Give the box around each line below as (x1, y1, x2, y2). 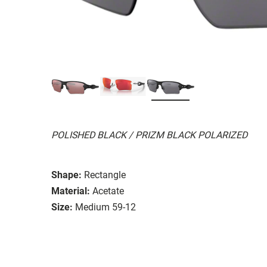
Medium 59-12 (75, 201, 136, 213)
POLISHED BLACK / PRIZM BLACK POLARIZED (51, 129, 247, 141)
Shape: (51, 169, 82, 181)
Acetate (92, 185, 124, 197)
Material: (51, 185, 90, 197)
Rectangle (84, 169, 126, 181)
